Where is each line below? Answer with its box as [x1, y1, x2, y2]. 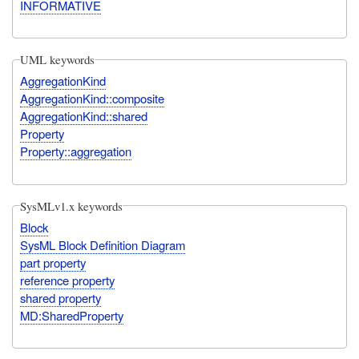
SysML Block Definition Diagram [20, 236, 186, 253]
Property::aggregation [20, 143, 132, 160]
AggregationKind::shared [20, 107, 148, 125]
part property [20, 253, 87, 271]
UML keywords [20, 51, 95, 68]
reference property [20, 271, 115, 288]
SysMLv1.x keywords [20, 197, 123, 214]
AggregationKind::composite [20, 90, 165, 107]
